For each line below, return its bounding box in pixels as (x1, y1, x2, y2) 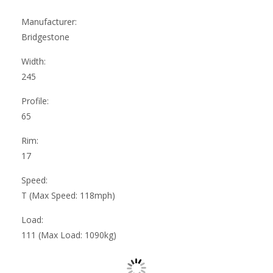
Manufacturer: (21, 15, 77, 27)
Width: (21, 55, 46, 67)
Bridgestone (21, 30, 69, 43)
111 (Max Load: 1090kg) (21, 229, 116, 241)
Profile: (21, 94, 49, 107)
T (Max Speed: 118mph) (21, 189, 115, 201)
